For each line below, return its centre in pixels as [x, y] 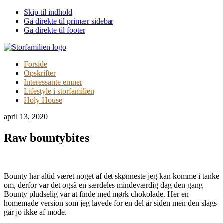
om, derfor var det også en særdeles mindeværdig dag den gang [103, 185]
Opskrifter [40, 73]
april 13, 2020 [26, 117]
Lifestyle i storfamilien [59, 91]
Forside [36, 64]
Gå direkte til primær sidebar [69, 21]
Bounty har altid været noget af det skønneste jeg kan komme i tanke [111, 176]
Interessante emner [53, 82]
